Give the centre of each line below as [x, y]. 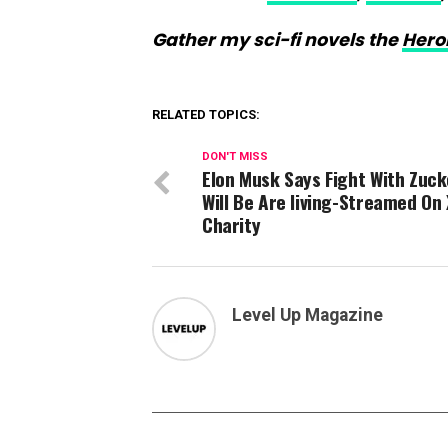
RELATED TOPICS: [206, 115]
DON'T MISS [235, 157]
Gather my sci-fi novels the [277, 40]
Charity [231, 225]
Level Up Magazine [307, 315]
